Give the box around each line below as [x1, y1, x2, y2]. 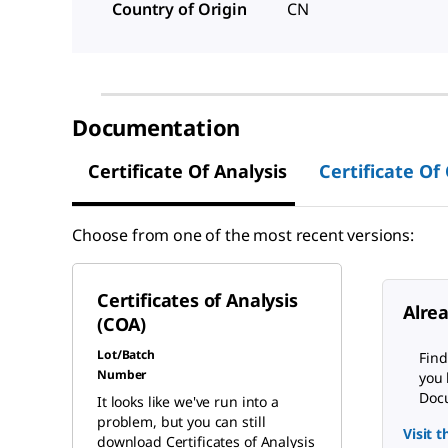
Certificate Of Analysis [88, 159, 287, 184]
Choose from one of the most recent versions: [72, 223, 414, 246]
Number [97, 365, 147, 383]
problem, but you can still [97, 411, 266, 431]
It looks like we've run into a [97, 391, 279, 411]
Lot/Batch [97, 345, 155, 363]
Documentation [72, 111, 241, 142]
